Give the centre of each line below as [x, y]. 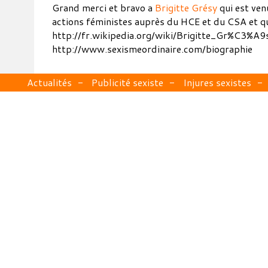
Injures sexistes [217, 82]
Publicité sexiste [127, 82]
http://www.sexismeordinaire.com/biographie [152, 49]
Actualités [49, 82]
